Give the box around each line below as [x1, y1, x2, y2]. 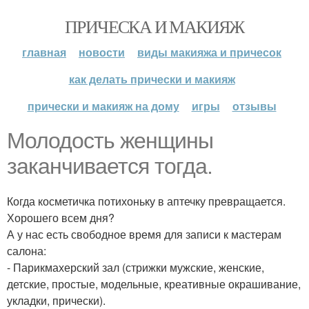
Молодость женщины [7, 128, 213, 153]
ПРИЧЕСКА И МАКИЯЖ [65, 14, 244, 38]
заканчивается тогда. [7, 154, 212, 179]
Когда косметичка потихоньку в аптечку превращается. [7, 193, 286, 209]
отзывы [232, 98, 277, 114]
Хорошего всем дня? [7, 210, 114, 226]
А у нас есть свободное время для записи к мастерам [7, 226, 281, 242]
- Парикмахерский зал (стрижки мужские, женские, [7, 259, 264, 275]
